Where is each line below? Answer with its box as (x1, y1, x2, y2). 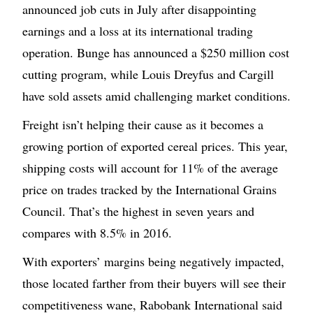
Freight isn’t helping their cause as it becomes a (22, 116, 263, 133)
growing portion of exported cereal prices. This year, (22, 138, 288, 155)
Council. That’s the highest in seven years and (22, 203, 254, 220)
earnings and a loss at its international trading (22, 22, 253, 40)
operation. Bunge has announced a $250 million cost (22, 44, 289, 61)
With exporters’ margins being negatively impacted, (22, 253, 284, 270)
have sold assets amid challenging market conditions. (22, 87, 291, 105)
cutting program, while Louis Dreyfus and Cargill (22, 66, 274, 83)
